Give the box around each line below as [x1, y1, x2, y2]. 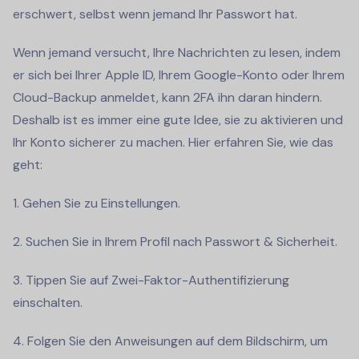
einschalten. [13, 293, 83, 311]
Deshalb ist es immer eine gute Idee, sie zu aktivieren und [13, 111, 343, 128]
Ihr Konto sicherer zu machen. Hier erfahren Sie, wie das [13, 133, 333, 151]
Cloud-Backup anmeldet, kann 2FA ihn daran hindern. [13, 88, 322, 106]
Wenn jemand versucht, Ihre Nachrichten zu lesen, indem [13, 43, 341, 61]
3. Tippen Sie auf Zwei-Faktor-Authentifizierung [13, 271, 289, 288]
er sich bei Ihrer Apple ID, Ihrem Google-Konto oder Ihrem [13, 66, 345, 83]
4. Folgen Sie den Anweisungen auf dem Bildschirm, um [13, 332, 328, 349]
